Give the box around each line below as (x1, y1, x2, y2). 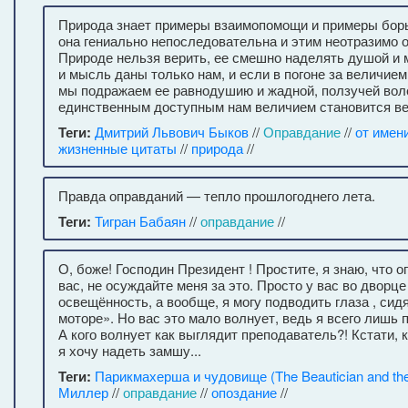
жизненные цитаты (58, 138, 177, 158)
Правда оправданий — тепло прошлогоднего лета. (58, 186, 375, 205)
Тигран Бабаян (95, 211, 186, 230)
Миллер (58, 382, 108, 402)
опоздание (211, 382, 277, 402)
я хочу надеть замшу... (58, 341, 201, 360)
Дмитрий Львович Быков (95, 122, 249, 141)
